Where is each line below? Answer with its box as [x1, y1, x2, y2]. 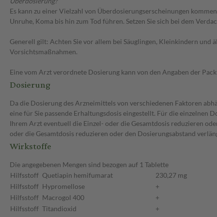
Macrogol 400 [42, 193, 84, 202]
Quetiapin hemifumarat [42, 171, 113, 180]
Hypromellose [42, 182, 85, 191]
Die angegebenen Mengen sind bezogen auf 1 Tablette [10, 160, 169, 169]
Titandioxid [42, 204, 77, 213]
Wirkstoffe [10, 138, 51, 155]
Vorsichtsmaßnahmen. [10, 47, 77, 56]
